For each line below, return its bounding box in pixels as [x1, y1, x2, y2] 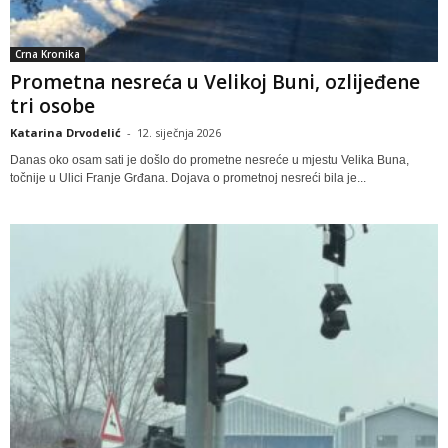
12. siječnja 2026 [137, 124, 221, 140]
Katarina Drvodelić [10, 124, 121, 140]
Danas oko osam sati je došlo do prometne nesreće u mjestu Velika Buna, [10, 152, 409, 167]
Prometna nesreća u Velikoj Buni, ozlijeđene [10, 68, 420, 95]
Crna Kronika [15, 46, 80, 61]
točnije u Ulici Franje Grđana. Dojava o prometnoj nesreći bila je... [10, 170, 366, 185]
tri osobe [10, 92, 95, 119]
